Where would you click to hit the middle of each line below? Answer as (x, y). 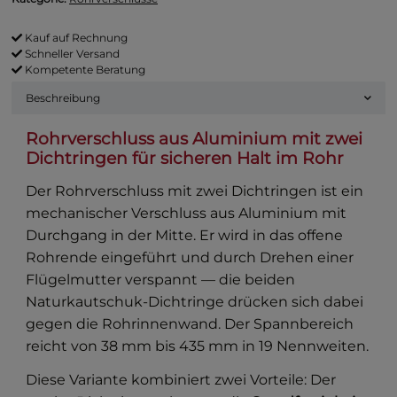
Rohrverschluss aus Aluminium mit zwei (195, 138)
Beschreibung (63, 97)
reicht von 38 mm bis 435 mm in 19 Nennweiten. (198, 346)
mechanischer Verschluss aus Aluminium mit (187, 213)
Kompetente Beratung (84, 69)
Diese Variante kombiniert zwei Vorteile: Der (181, 379)
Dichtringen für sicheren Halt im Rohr (185, 158)
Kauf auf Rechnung (75, 37)
